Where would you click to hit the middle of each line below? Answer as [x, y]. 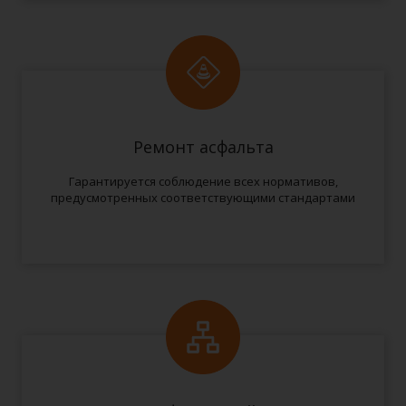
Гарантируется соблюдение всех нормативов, [203, 181]
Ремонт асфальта [203, 147]
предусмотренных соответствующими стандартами [203, 198]
